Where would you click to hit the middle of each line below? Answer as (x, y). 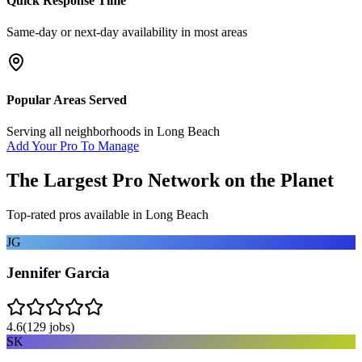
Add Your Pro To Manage (73, 145)
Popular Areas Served (67, 99)
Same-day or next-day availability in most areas (127, 32)
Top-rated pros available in (76, 214)
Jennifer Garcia (58, 273)
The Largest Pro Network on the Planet (170, 180)
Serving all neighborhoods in (82, 131)
